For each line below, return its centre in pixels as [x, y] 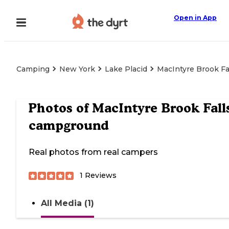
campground [69, 125]
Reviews [100, 176]
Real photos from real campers [93, 152]
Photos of [60, 108]
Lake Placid [126, 69]
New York [77, 69]
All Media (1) [67, 203]
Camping [33, 69]
